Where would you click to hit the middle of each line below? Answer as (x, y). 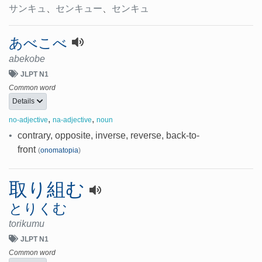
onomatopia (60, 150)
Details (24, 101)
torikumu (27, 223)
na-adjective (72, 120)
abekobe (27, 59)
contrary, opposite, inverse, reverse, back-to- (109, 135)
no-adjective (28, 120)
